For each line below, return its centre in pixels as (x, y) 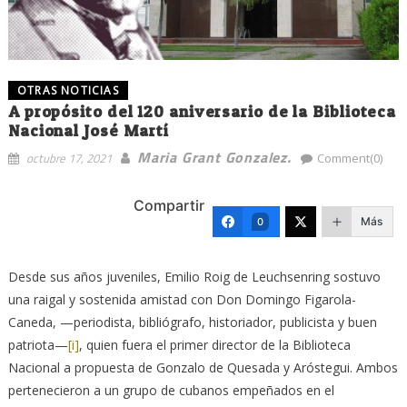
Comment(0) (349, 158)
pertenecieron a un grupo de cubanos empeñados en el (171, 390)
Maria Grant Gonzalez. (214, 157)
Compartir (169, 206)
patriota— (38, 344)
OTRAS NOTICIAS (68, 90)
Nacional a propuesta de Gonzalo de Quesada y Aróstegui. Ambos (203, 367)
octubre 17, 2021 (69, 158)
